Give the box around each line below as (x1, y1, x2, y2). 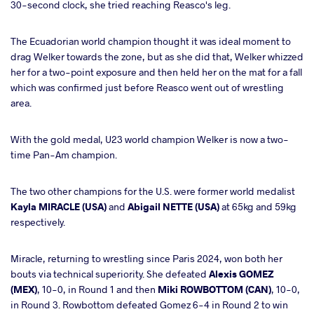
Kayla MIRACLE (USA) (11, 199, 107, 213)
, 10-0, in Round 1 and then (37, 282, 158, 296)
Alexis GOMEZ (209, 266, 273, 280)
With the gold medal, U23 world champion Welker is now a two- (11, 132, 289, 146)
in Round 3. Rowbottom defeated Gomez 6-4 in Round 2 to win (11, 297, 288, 311)
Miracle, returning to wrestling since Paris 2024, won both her (11, 251, 282, 265)
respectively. (11, 214, 65, 228)
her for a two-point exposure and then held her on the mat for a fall (11, 64, 302, 78)
